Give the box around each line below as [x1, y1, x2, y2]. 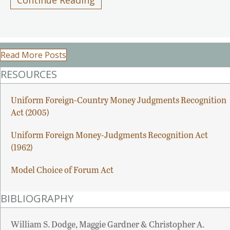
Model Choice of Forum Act [11, 163, 113, 176]
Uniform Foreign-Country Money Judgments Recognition [11, 93, 226, 106]
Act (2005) [11, 106, 49, 118]
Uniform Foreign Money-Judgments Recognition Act [11, 128, 208, 141]
